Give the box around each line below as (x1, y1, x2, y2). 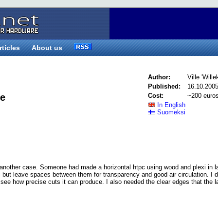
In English (155, 101, 185, 109)
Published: (148, 83, 181, 90)
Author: (148, 73, 170, 81)
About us (32, 44, 62, 52)
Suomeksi (155, 109, 185, 116)
